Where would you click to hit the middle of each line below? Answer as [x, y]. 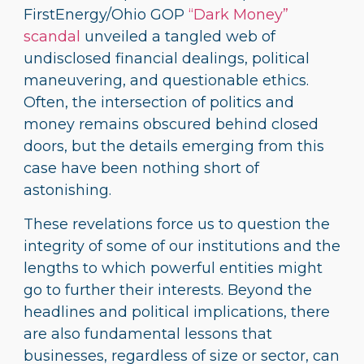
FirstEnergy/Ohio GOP [104, 15]
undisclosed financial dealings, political [167, 59]
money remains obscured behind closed [171, 125]
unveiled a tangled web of [178, 37]
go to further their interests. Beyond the [168, 290]
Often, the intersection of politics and [159, 103]
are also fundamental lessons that [148, 334]
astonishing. [67, 191]
